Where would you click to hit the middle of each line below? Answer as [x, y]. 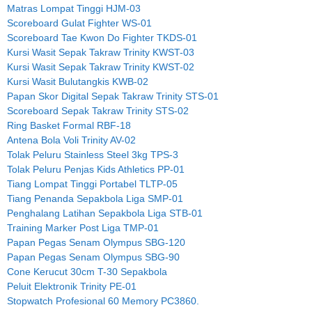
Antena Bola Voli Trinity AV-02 [71, 140]
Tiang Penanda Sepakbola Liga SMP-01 [95, 199]
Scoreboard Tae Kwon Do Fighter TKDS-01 [102, 38]
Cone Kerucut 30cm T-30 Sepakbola [87, 272]
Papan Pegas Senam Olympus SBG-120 [96, 243]
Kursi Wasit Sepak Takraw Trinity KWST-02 [101, 67]
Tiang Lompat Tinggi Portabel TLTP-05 [92, 184]
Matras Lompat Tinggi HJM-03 [74, 9]
